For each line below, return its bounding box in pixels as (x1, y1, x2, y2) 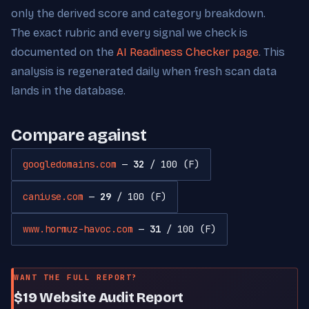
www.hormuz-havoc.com (23, 222, 133, 235)
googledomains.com (23, 157, 117, 170)
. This (259, 45, 285, 59)
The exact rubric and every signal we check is (11, 26, 248, 39)
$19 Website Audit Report (14, 288, 184, 306)
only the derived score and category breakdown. (11, 6, 266, 20)
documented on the (11, 45, 117, 59)
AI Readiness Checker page (117, 45, 259, 59)
